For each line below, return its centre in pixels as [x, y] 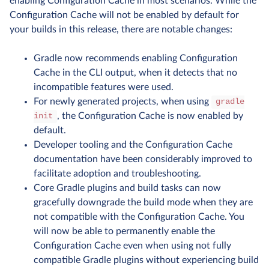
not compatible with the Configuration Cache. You [139, 216]
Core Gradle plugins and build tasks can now [127, 188]
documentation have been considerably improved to [143, 159]
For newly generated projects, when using [122, 101]
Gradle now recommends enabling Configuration [136, 58]
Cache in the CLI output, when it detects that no [135, 72]
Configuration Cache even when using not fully [132, 245]
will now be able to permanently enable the [124, 231]
